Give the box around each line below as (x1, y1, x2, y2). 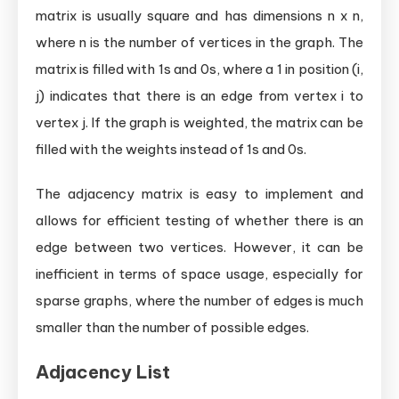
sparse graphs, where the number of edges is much (36, 291, 363, 309)
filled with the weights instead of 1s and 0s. (36, 140, 306, 158)
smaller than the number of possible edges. (36, 318, 309, 336)
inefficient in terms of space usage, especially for (36, 265, 363, 282)
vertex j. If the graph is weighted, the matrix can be (36, 113, 363, 131)
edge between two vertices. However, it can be (36, 238, 363, 256)
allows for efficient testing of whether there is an (36, 211, 363, 229)
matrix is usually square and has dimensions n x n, (36, 6, 363, 24)
